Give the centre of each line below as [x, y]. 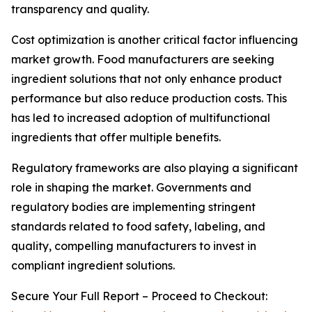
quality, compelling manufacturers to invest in [134, 246]
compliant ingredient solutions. [93, 266]
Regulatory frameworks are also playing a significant [155, 168]
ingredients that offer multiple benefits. [116, 138]
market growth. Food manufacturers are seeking [143, 60]
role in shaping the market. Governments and [131, 188]
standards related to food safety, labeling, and [138, 227]
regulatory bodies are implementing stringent [133, 207]
